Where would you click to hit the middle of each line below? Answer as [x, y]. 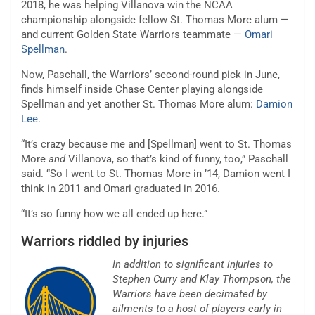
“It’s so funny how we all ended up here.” [114, 214]
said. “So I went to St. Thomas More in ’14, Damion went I [156, 174]
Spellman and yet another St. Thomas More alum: [139, 104]
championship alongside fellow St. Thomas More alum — [155, 20]
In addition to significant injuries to [193, 265]
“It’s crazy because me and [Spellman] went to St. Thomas [156, 144]
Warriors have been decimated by [190, 294]
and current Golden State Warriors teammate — [133, 35]
